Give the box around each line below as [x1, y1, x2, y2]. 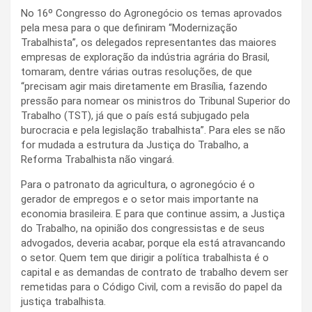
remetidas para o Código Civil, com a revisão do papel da [21, 280, 282, 293]
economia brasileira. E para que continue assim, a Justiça [21, 207, 285, 220]
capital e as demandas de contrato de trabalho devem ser [21, 265, 288, 279]
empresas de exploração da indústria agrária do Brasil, [21, 50, 270, 63]
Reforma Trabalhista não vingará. [21, 153, 174, 166]
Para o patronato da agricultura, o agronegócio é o [21, 178, 255, 191]
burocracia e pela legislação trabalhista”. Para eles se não [21, 123, 286, 136]
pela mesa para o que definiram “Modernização [21, 21, 237, 34]
